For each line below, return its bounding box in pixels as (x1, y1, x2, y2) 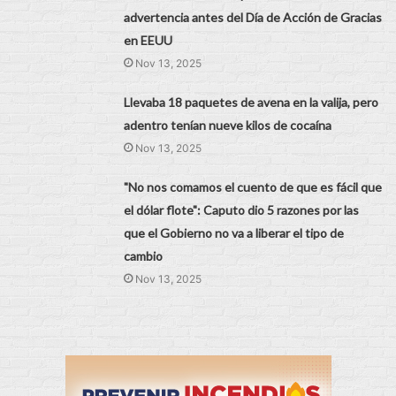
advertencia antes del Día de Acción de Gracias (124, 9, 383, 25)
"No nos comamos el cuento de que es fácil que (124, 179, 383, 194)
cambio (124, 247, 164, 263)
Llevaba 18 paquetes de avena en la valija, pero (124, 94, 379, 110)
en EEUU (124, 32, 173, 48)
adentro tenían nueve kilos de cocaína (124, 117, 332, 133)
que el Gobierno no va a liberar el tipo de (124, 225, 345, 240)
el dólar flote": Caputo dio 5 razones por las (124, 202, 360, 217)
